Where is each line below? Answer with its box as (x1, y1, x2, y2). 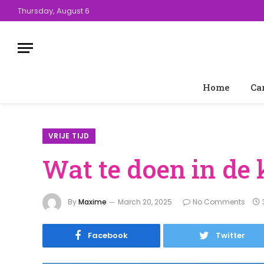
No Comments (193, 197, 245, 207)
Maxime (78, 197, 107, 207)
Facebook (88, 230, 128, 241)
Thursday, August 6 (18, 5, 90, 16)
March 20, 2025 (118, 197, 172, 207)
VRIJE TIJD (48, 131, 90, 141)
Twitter (216, 230, 245, 241)
